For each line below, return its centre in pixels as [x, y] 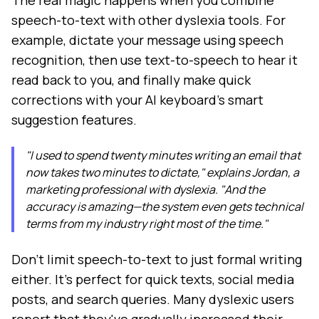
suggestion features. [74, 120]
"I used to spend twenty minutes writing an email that [163, 156]
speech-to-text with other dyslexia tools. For [148, 20]
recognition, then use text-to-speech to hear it [155, 60]
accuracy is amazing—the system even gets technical [164, 207]
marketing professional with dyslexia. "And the [145, 190]
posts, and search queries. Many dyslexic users [153, 299]
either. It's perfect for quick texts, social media [153, 279]
